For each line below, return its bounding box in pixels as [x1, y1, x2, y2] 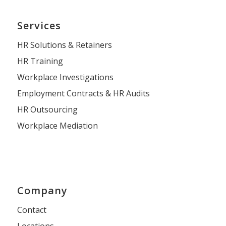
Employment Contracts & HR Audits [17, 87, 150, 99]
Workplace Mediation [17, 120, 98, 131]
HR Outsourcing [17, 103, 78, 115]
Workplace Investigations [17, 71, 114, 83]
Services [17, 18, 61, 32]
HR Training [17, 55, 63, 67]
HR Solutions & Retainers [17, 39, 112, 50]
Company [17, 183, 68, 197]
